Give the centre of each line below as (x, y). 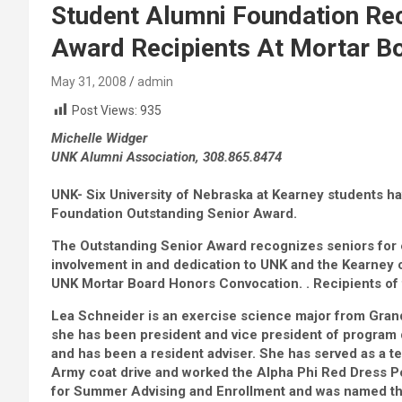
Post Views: (105, 110)
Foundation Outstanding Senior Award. (174, 214)
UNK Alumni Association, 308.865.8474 (166, 157)
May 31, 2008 (89, 82)
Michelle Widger (99, 139)
